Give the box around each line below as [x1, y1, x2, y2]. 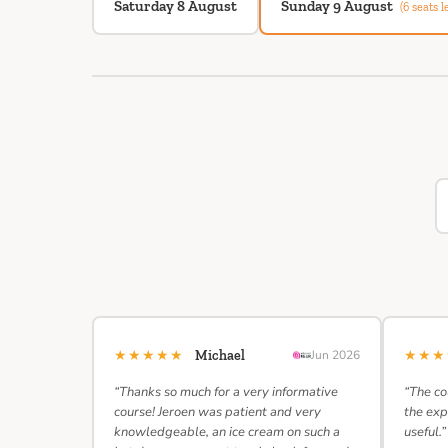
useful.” [404, 423, 446, 441]
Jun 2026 [311, 347, 360, 363]
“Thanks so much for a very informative [114, 383, 338, 401]
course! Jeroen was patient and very [114, 403, 321, 421]
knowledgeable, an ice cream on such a [114, 423, 340, 441]
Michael [195, 347, 245, 364]
